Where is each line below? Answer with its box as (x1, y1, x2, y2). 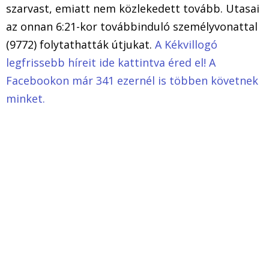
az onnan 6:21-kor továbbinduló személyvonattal (6, 19, 258, 34)
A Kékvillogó (155, 37, 217, 52)
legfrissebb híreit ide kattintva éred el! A (6, 55, 216, 70)
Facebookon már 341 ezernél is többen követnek (6, 73, 258, 88)
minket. (6, 91, 45, 106)
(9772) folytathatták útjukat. (6, 37, 155, 52)
